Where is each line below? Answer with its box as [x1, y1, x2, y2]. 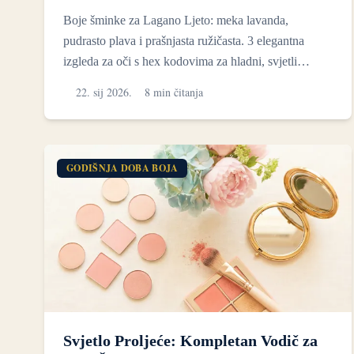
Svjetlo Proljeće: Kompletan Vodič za [63, 332, 318, 350]
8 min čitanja [145, 84, 203, 100]
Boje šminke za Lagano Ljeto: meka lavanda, [63, 13, 288, 27]
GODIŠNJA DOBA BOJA [66, 160, 179, 175]
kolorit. [63, 74, 99, 88]
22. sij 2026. [76, 84, 132, 100]
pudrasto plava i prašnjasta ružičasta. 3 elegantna [63, 33, 304, 47]
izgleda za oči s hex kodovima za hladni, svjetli [63, 54, 297, 68]
